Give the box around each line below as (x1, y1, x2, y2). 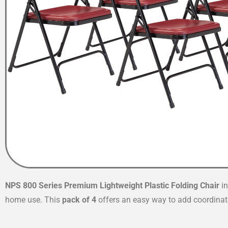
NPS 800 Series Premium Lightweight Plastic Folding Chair (5, 180, 219, 190)
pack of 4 (62, 194, 96, 205)
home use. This (5, 194, 62, 205)
